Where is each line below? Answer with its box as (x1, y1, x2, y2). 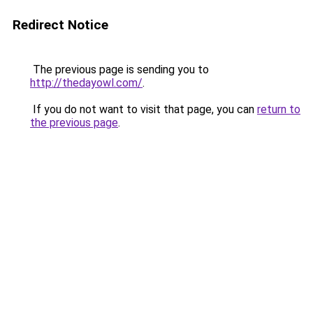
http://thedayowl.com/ (30, 76, 143, 89)
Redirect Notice (13, 17, 108, 33)
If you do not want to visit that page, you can (30, 103, 257, 116)
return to (257, 103, 300, 116)
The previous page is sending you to (30, 63, 209, 76)
